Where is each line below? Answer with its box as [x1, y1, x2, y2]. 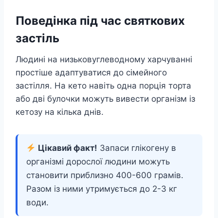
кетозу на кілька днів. [16, 107, 104, 117]
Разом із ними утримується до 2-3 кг [26, 184, 177, 194]
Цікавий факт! [38, 143, 98, 153]
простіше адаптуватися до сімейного [16, 68, 167, 78]
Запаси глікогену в [97, 143, 177, 153]
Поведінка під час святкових [16, 14, 185, 28]
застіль [16, 31, 59, 46]
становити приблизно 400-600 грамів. [26, 170, 183, 181]
